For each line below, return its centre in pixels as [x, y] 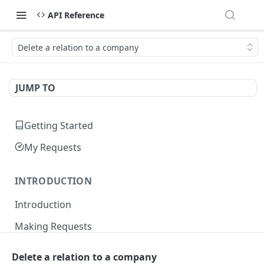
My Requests [53, 147]
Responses [39, 248]
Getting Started [59, 125]
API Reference [76, 15]
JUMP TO [35, 88]
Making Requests [53, 227]
